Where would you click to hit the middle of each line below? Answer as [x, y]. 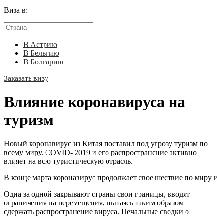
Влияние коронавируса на [94, 102]
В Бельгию [41, 53]
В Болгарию [43, 62]
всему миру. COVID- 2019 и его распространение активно [100, 152]
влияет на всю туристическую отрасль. [68, 161]
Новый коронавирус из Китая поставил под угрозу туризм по [106, 143]
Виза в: [16, 10]
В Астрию [40, 44]
